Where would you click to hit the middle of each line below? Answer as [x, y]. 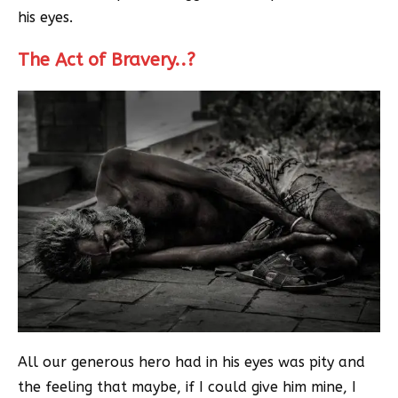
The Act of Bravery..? [107, 60]
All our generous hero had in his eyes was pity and [191, 362]
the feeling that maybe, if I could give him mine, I [187, 387]
